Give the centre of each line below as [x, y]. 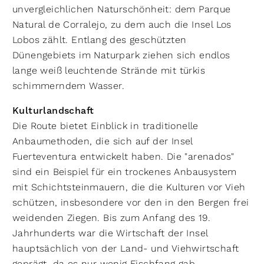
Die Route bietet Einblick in [76, 126]
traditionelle [170, 126]
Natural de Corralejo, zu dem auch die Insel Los [122, 24]
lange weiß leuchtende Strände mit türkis [109, 70]
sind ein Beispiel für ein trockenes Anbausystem [125, 172]
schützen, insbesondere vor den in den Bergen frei [131, 202]
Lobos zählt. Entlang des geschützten [100, 40]
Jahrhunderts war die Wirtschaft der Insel [110, 233]
